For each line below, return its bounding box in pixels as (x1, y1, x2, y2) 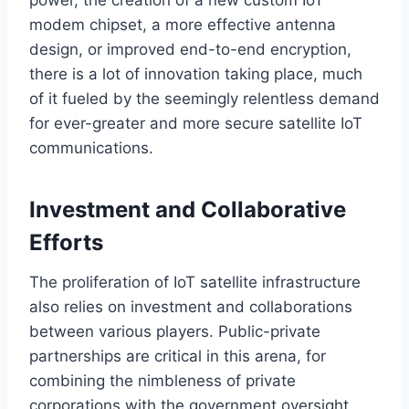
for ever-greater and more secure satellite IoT (29, 113, 362, 132)
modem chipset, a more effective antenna (29, 15, 336, 34)
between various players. (29, 321, 218, 341)
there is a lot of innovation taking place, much (29, 64, 362, 83)
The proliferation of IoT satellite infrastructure (29, 272, 361, 291)
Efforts (29, 228, 103, 256)
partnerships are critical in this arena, (29, 346, 306, 365)
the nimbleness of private (105, 371, 296, 390)
